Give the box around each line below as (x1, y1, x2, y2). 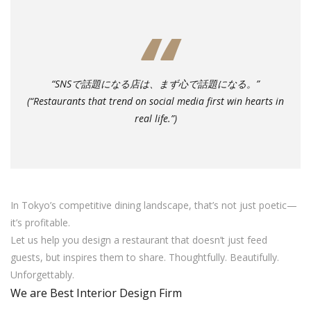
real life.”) (134, 111, 177, 125)
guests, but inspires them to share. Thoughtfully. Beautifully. (10, 250, 279, 264)
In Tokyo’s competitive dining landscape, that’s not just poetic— (10, 198, 297, 212)
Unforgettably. (10, 267, 74, 281)
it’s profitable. (10, 215, 70, 229)
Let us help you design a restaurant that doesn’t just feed (10, 233, 267, 246)
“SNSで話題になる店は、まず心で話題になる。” (51, 76, 260, 90)
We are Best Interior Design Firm (10, 285, 182, 301)
